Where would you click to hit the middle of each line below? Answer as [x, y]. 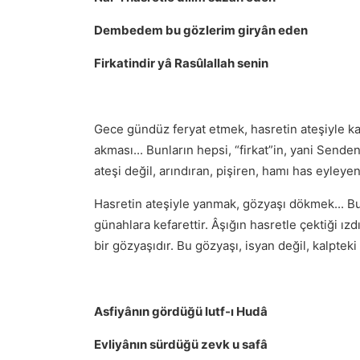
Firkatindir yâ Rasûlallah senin [181, 63]
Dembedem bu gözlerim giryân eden [201, 30]
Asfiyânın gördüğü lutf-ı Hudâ [181, 311]
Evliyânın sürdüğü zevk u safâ [181, 344]
